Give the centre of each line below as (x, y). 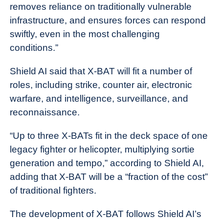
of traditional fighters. (53, 190)
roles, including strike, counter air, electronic (101, 85)
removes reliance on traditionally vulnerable (101, 6)
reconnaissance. (45, 112)
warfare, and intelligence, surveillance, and (99, 98)
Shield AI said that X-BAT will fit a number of (101, 71)
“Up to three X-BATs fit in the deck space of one (109, 135)
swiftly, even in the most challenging (85, 34)
